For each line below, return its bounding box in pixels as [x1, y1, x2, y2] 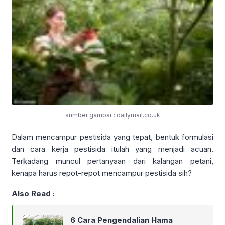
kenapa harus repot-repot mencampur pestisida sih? [12, 168, 192, 178]
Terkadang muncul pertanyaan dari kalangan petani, [12, 156, 213, 166]
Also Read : [12, 189, 55, 199]
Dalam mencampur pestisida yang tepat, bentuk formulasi [12, 132, 213, 142]
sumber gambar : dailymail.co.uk [65, 111, 160, 119]
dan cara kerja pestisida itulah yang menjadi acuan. [12, 144, 213, 154]
